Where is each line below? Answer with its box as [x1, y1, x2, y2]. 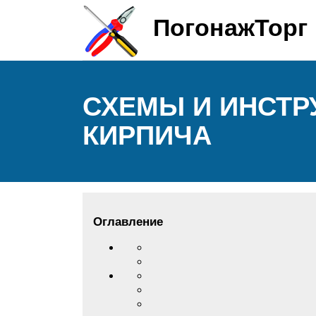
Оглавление [93, 215, 163, 229]
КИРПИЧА [83, 121, 212, 150]
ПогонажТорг [153, 14, 308, 41]
